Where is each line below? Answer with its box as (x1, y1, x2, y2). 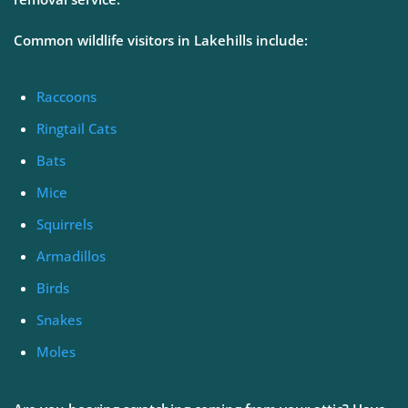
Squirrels (36, 214, 93, 233)
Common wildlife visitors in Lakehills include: (14, 30, 308, 49)
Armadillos (36, 246, 106, 265)
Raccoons (36, 87, 97, 106)
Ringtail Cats (36, 118, 117, 138)
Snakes (36, 310, 82, 329)
